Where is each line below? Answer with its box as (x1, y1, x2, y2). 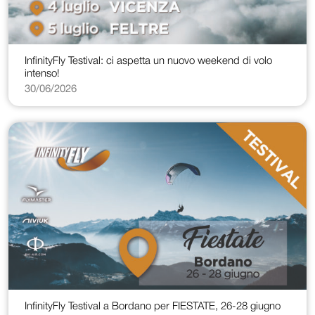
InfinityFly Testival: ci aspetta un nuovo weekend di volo (24, 56, 272, 67)
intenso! (24, 69, 60, 79)
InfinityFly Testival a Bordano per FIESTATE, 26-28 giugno (24, 301, 281, 311)
